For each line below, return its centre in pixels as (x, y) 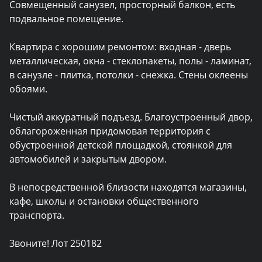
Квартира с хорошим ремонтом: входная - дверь (120, 47)
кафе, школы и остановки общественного (104, 201)
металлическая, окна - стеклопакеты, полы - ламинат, (130, 61)
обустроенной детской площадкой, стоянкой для (121, 145)
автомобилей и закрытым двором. (88, 159)
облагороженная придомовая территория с (110, 131)
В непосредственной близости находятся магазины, (128, 187)
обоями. (28, 89)
